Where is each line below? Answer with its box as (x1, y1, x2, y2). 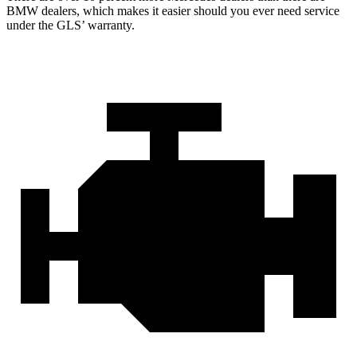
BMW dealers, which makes (6, 3, 149, 18)
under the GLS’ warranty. (6, 18, 135, 32)
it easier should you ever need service (149, 3, 339, 18)
